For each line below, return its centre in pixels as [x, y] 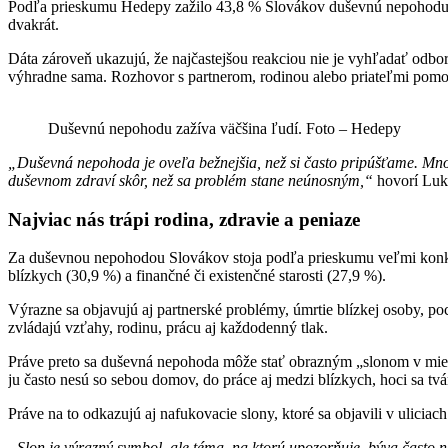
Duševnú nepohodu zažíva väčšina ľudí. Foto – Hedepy [224, 128]
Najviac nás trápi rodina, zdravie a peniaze [184, 219]
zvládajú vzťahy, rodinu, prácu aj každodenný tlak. [168, 328]
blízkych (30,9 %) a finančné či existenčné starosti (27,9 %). [197, 276]
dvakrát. [35, 24]
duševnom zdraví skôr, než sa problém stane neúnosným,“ [190, 180]
